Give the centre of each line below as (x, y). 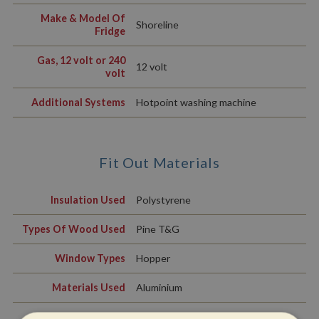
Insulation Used (88, 200)
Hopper (153, 258)
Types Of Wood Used (73, 229)
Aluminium (159, 288)
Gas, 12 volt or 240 (81, 61)
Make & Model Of (83, 19)
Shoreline (157, 25)
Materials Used (88, 288)
